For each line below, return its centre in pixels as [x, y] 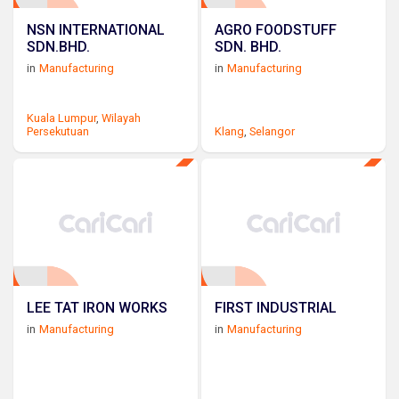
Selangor [273, 131]
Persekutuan [58, 131]
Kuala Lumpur [61, 118]
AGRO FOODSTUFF [276, 29]
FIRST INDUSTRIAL [276, 308]
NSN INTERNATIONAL [96, 29]
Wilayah [121, 118]
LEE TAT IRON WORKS [97, 308]
